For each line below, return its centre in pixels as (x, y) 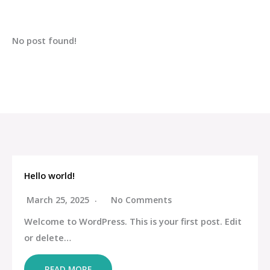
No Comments (141, 200)
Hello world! (49, 176)
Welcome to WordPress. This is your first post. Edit (133, 221)
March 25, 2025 (59, 200)
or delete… (48, 238)
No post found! (44, 40)
